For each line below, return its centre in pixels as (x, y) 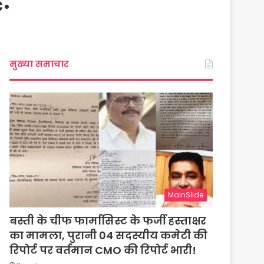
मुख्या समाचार (39, 64)
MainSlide (186, 194)
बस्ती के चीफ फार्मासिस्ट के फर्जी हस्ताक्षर (108, 220)
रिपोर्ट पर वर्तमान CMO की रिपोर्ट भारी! (103, 250)
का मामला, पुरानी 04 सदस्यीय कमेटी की (109, 235)
